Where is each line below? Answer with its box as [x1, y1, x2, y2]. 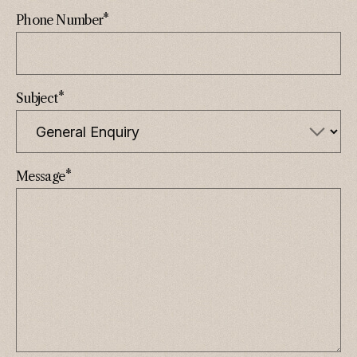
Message [16, 168, 65, 184]
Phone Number [16, 12, 104, 28]
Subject [16, 90, 58, 106]
